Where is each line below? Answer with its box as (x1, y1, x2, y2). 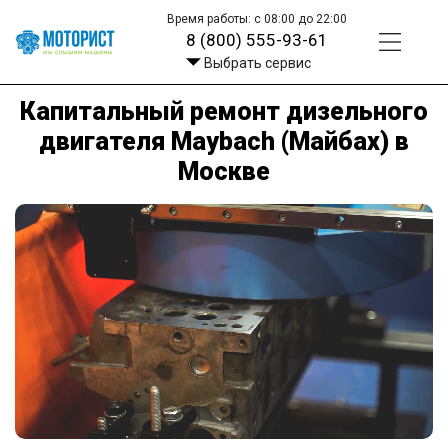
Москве (178, 156, 270, 186)
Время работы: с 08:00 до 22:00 (167, 12, 348, 26)
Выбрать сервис (203, 55, 311, 71)
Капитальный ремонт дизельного (20, 96, 428, 126)
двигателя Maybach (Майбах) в (39, 126, 409, 156)
